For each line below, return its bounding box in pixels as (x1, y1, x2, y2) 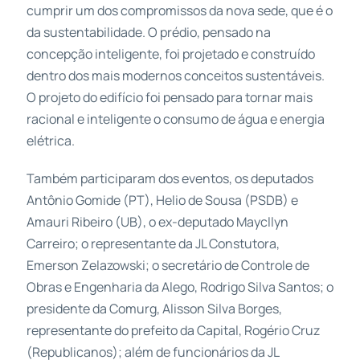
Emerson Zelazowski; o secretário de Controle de (26, 256, 309, 274)
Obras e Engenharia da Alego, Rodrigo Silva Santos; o (26, 277, 333, 296)
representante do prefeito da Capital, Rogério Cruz (26, 321, 320, 339)
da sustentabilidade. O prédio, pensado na (26, 22, 271, 41)
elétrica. (26, 131, 75, 149)
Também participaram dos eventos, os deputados (26, 169, 313, 187)
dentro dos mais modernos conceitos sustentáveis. (26, 66, 325, 84)
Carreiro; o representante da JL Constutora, (26, 234, 280, 252)
